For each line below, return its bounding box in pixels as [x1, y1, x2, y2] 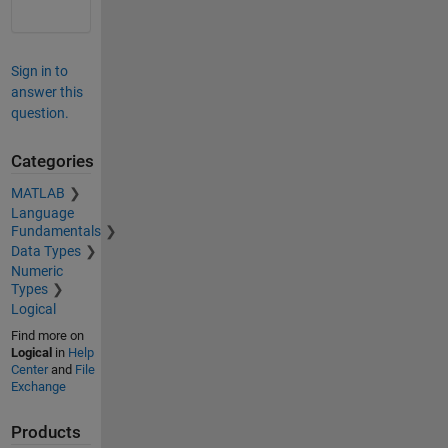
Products [10, 423, 81, 443]
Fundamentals [10, 223, 101, 240]
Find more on [10, 328, 84, 344]
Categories [10, 151, 94, 171]
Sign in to [10, 62, 68, 79]
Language [10, 205, 74, 222]
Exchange [10, 379, 66, 395]
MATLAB [10, 185, 65, 202]
